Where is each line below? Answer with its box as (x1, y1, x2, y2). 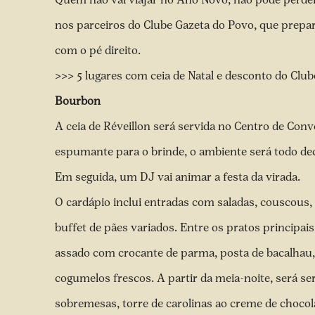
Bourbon (55, 94, 101, 108)
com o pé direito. (55, 44, 143, 57)
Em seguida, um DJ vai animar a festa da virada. (55, 170, 303, 184)
